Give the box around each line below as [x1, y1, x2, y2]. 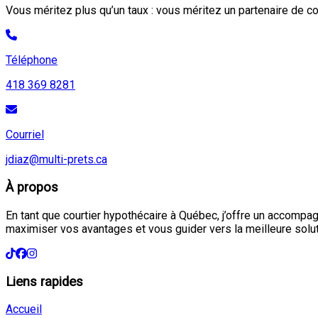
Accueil [6, 302, 42, 317]
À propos [6, 180, 58, 196]
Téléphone [6, 53, 57, 67]
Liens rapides [6, 273, 83, 290]
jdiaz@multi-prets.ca [6, 153, 107, 167]
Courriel [6, 128, 44, 142]
